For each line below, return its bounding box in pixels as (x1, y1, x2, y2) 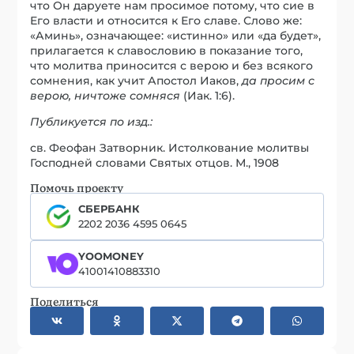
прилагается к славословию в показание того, (30, 43, 303, 58)
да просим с (242, 73, 315, 88)
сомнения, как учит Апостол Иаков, (30, 73, 243, 88)
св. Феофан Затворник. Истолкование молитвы (30, 140, 310, 155)
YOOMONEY (78, 249, 145, 262)
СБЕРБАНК (78, 201, 141, 215)
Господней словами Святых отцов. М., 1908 (30, 155, 280, 170)
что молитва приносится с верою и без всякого (30, 58, 314, 73)
